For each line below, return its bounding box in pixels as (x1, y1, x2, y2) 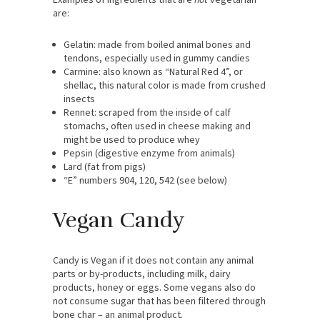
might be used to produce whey (64, 133, 200, 146)
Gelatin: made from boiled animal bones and (64, 38, 251, 51)
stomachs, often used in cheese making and (64, 119, 251, 133)
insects (64, 92, 95, 106)
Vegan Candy (53, 207, 185, 234)
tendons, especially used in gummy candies (64, 51, 250, 65)
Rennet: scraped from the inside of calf (64, 106, 231, 119)
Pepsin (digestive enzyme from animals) (64, 146, 235, 160)
